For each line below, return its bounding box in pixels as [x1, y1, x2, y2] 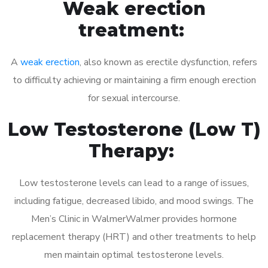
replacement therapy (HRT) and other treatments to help [12, 230, 256, 243]
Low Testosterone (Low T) [7, 118, 261, 141]
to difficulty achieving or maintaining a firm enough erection [12, 73, 256, 87]
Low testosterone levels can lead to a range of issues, [19, 176, 249, 190]
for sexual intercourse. [88, 91, 180, 105]
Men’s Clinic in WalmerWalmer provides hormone [31, 212, 237, 226]
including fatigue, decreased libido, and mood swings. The [14, 194, 254, 208]
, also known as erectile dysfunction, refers [80, 55, 257, 69]
